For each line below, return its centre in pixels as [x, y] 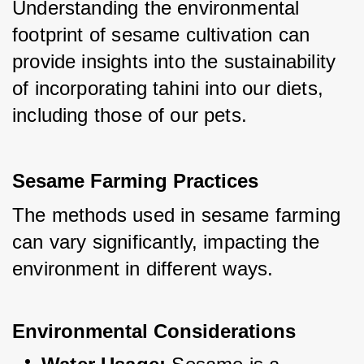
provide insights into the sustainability [174, 62]
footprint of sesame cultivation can [161, 35]
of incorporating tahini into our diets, [168, 89]
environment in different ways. [143, 269]
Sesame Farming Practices [135, 181]
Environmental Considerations [154, 331]
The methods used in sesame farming [177, 215]
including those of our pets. [130, 115]
